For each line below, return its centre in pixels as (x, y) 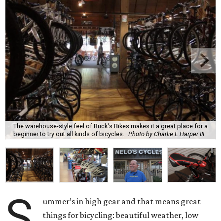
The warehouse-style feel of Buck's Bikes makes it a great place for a (110, 126)
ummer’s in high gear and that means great (122, 202)
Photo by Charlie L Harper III (166, 134)
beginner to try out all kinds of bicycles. (69, 134)
